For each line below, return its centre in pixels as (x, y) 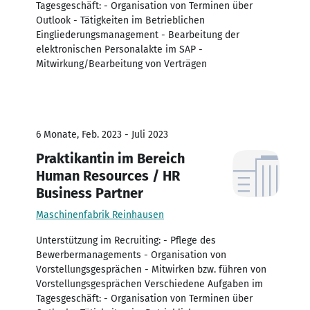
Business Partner (90, 193)
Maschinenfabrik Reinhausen (100, 215)
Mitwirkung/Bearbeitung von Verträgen (121, 64)
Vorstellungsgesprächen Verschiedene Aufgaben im (149, 284)
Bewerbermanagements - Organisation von (131, 255)
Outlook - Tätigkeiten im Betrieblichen (120, 20)
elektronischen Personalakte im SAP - (119, 49)
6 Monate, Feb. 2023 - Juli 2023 (102, 134)
